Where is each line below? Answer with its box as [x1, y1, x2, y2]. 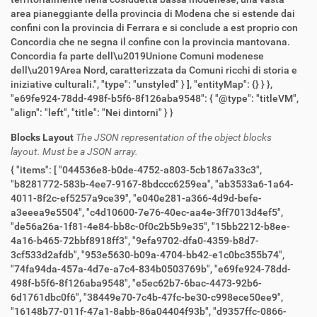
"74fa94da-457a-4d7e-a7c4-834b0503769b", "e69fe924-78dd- [11, 263, 214, 275]
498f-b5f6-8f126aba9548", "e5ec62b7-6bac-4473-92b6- [11, 277, 132, 289]
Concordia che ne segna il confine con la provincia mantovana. [11, 36, 290, 48]
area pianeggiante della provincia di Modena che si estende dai [11, 8, 295, 20]
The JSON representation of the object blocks [76, 132, 272, 144]
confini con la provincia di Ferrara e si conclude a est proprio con [11, 22, 298, 34]
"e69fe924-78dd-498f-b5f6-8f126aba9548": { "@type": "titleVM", [11, 93, 215, 105]
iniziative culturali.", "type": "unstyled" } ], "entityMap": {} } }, [11, 79, 101, 91]
